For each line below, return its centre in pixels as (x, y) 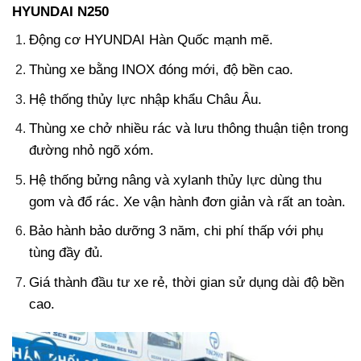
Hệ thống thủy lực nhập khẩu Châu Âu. (145, 99)
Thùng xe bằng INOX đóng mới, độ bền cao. (161, 70)
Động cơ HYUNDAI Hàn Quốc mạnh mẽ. (151, 40)
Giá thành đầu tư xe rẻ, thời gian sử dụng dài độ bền (186, 282)
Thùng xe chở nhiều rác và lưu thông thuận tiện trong (188, 129)
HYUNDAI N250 (62, 12)
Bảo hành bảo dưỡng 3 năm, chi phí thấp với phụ (176, 231)
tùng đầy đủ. (66, 253)
